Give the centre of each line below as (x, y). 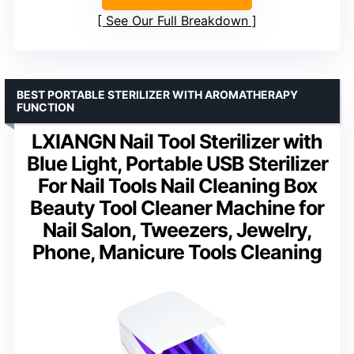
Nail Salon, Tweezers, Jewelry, (177, 230)
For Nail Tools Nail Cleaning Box (177, 185)
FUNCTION (45, 107)
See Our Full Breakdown (177, 20)
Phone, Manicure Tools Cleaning (177, 252)
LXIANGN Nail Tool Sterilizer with (177, 141)
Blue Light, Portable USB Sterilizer (177, 163)
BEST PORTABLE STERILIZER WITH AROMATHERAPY (157, 94)
